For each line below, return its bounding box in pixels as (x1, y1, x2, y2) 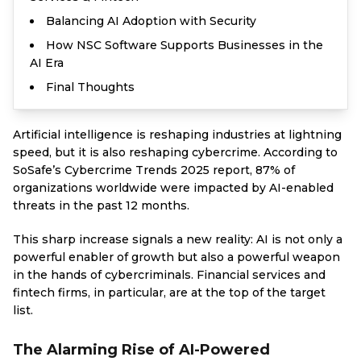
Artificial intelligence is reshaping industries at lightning (13, 127, 342, 142)
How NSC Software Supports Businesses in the (46, 38, 323, 52)
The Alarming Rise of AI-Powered (13, 341, 270, 359)
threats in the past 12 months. (13, 198, 189, 213)
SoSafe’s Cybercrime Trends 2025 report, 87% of (13, 163, 295, 177)
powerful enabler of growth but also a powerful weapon (13, 250, 340, 264)
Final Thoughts (46, 80, 135, 94)
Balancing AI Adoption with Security (46, 14, 256, 28)
